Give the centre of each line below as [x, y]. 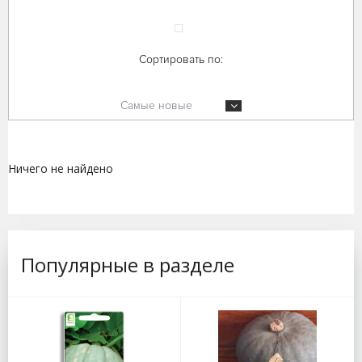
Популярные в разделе [128, 265]
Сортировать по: [181, 60]
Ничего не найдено [61, 169]
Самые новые [156, 106]
